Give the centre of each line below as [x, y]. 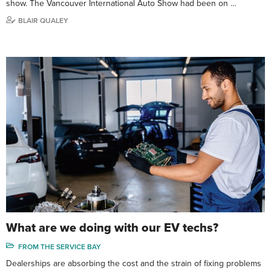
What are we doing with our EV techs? [112, 228]
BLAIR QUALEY [43, 21]
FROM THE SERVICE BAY [60, 247]
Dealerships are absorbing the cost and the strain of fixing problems [134, 263]
